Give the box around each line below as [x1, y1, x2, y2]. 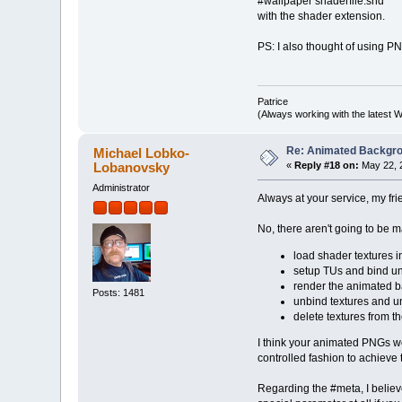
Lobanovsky [92, 160, 170, 176]
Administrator [92, 182, 151, 194]
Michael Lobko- [92, 145, 189, 162]
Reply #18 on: [294, 160, 360, 171]
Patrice [257, 96, 288, 108]
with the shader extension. [257, 9, 385, 22]
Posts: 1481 [92, 286, 145, 298]
